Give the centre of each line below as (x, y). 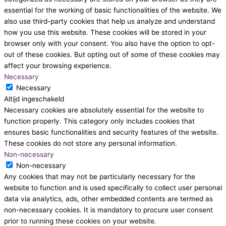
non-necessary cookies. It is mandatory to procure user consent (108, 210)
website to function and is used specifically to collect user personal (113, 188)
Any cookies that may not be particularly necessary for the (100, 177)
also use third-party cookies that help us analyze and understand (109, 21)
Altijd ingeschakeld (34, 99)
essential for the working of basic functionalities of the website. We (113, 10)
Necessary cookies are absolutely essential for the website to (104, 110)
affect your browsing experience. (58, 66)
